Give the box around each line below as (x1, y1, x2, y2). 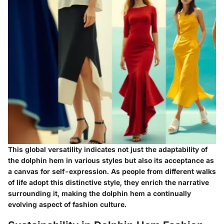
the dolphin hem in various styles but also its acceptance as (8, 155, 214, 164)
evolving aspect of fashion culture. (8, 199, 126, 208)
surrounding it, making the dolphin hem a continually (8, 188, 191, 197)
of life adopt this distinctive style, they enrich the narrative (8, 177, 209, 186)
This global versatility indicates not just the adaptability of (8, 144, 207, 153)
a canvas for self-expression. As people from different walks (8, 166, 216, 175)
